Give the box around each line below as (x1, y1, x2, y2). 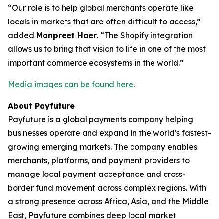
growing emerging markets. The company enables (8, 141, 197, 152)
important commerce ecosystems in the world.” (8, 57, 184, 67)
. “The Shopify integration (97, 30, 193, 40)
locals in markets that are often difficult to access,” (8, 16, 201, 26)
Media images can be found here (8, 79, 133, 89)
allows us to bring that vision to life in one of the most (8, 44, 206, 54)
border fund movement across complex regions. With (8, 182, 206, 193)
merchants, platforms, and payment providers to (8, 155, 190, 165)
